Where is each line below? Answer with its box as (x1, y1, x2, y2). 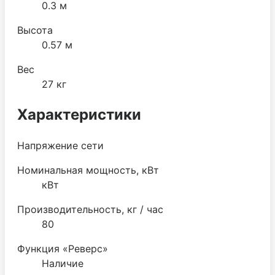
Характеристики (17, 105, 141, 123)
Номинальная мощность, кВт (17, 163, 159, 176)
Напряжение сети (17, 139, 104, 152)
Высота (17, 23, 53, 36)
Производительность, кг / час (17, 203, 163, 215)
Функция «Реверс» (17, 242, 108, 255)
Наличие (42, 257, 83, 269)
